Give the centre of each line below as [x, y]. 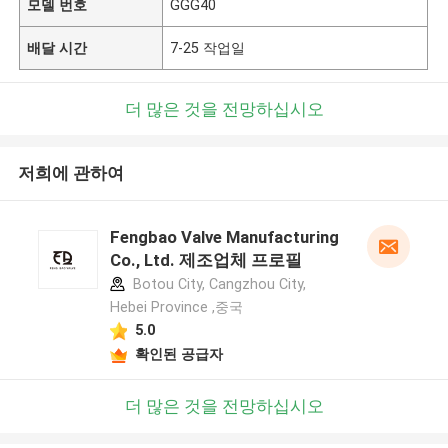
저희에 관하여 [70, 173]
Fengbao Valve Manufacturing [224, 237]
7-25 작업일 [208, 47]
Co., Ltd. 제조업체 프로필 [205, 260]
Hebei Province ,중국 [176, 307]
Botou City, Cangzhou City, [217, 284]
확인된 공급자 [178, 353]
